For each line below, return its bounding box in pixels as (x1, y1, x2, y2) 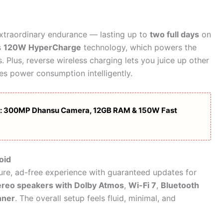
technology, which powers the (81, 42, 197, 53)
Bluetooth (161, 180, 199, 191)
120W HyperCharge (3, 42, 81, 53)
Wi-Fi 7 (128, 180, 156, 191)
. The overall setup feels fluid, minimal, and (15, 193, 176, 204)
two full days (150, 29, 199, 40)
